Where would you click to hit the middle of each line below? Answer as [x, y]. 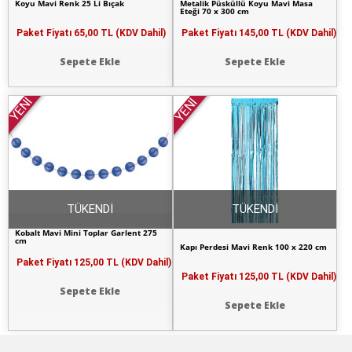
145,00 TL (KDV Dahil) [287, 33]
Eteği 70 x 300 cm [215, 11]
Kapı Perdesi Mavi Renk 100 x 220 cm [254, 247]
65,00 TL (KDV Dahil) [120, 33]
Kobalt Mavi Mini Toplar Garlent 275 [86, 233]
